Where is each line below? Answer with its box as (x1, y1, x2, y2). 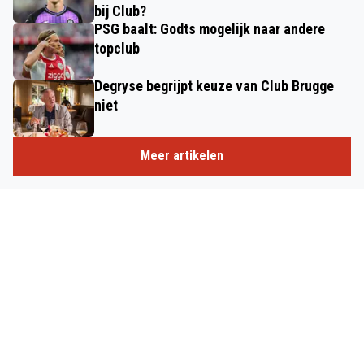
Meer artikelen (141, 148, 223, 163)
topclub (94, 40, 140, 57)
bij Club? (94, 2, 146, 19)
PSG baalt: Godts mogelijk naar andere (94, 20, 325, 37)
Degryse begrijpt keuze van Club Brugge (94, 77, 334, 94)
